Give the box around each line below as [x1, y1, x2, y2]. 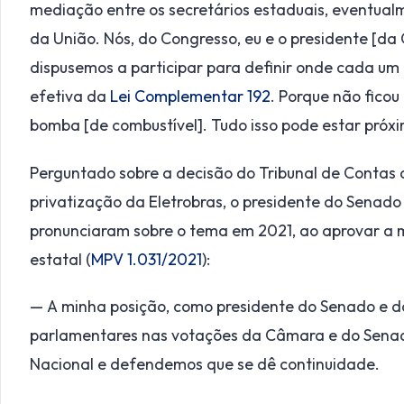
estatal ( [30, 248, 91, 270]
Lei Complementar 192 [110, 86, 271, 107]
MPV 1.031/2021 [91, 248, 202, 270]
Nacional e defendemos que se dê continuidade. [30, 353, 380, 374]
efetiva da [30, 86, 110, 107]
